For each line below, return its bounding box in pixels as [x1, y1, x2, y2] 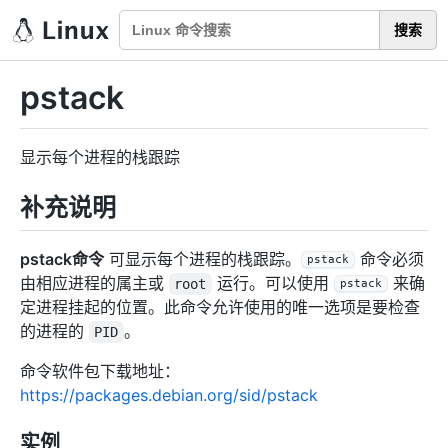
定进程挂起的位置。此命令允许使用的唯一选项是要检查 [20, 296, 420, 317]
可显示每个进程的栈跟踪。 [104, 248, 301, 269]
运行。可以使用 [211, 272, 334, 293]
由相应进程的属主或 [20, 272, 169, 293]
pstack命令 [20, 248, 104, 269]
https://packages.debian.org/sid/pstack [20, 384, 318, 405]
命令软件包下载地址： [20, 360, 180, 381]
